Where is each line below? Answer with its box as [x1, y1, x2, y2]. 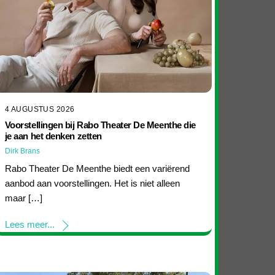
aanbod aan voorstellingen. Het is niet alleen [4, 177, 180, 188]
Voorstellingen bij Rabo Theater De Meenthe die [4, 119, 196, 130]
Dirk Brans [4, 146, 40, 155]
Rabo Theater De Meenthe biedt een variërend [4, 163, 190, 174]
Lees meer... [4, 219, 55, 230]
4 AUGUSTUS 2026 [4, 104, 75, 114]
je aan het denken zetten [4, 130, 102, 141]
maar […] [4, 192, 42, 203]
